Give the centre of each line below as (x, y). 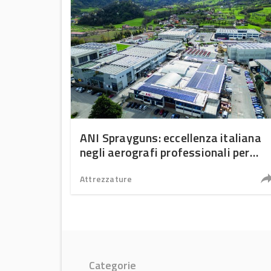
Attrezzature (106, 179)
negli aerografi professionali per (165, 152)
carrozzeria (110, 167)
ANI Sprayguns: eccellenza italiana (171, 138)
